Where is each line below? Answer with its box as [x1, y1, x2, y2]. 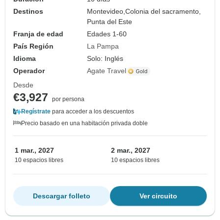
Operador [13, 67, 45, 75]
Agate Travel [87, 67, 127, 75]
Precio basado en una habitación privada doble [21, 120, 148, 127]
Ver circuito [139, 192, 177, 200]
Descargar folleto [33, 192, 90, 200]
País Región [13, 42, 54, 51]
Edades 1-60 [87, 30, 127, 38]
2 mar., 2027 [111, 146, 150, 155]
